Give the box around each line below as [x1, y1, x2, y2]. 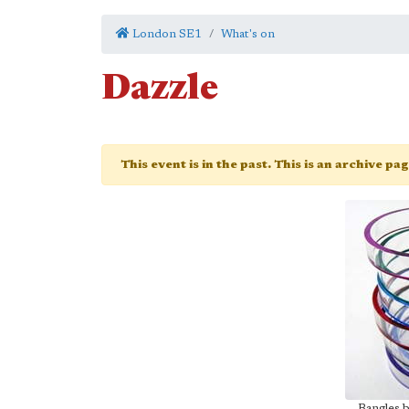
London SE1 [130, 28, 202, 40]
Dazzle [101, 72, 218, 109]
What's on [221, 28, 275, 40]
